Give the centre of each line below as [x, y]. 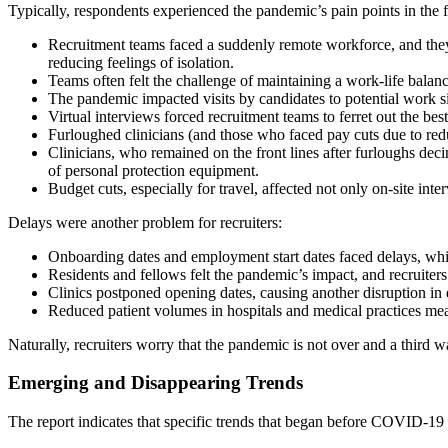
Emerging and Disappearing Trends [155, 383]
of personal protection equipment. [153, 170]
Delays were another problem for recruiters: [145, 222]
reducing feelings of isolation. [141, 62]
